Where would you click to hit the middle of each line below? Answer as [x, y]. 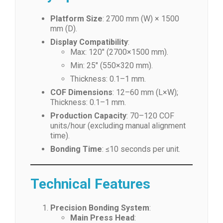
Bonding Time [76, 149]
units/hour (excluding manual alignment [118, 126]
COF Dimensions [81, 92]
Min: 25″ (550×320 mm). [111, 65]
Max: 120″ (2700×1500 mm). [119, 52]
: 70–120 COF [150, 116]
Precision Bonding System [100, 208]
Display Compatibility [89, 42]
